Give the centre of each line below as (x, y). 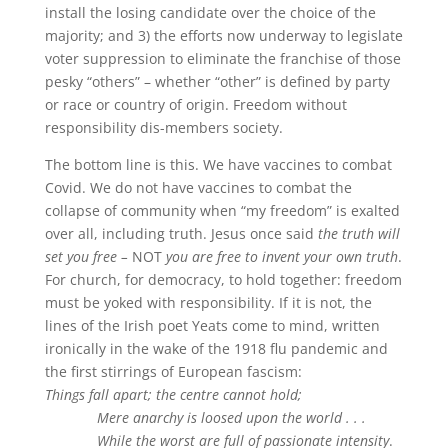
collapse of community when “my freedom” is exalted (222, 210)
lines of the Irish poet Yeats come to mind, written (212, 325)
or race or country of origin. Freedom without (195, 104)
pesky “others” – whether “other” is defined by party (217, 81)
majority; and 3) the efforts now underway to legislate (223, 35)
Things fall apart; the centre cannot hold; (173, 394)
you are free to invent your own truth (281, 256)
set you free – (86, 256)
